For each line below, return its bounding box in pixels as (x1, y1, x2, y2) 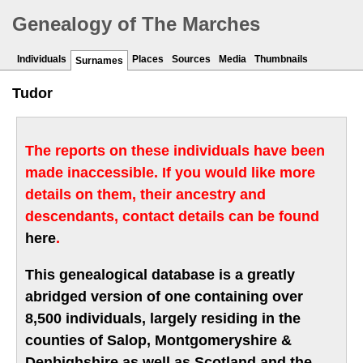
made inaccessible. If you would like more (25, 164, 315, 181)
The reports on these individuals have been (25, 143, 325, 160)
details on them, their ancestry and (25, 186, 266, 203)
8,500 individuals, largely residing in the (25, 310, 301, 327)
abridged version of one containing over (25, 288, 303, 305)
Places (132, 53, 164, 66)
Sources (172, 53, 211, 66)
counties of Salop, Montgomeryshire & (25, 332, 292, 349)
